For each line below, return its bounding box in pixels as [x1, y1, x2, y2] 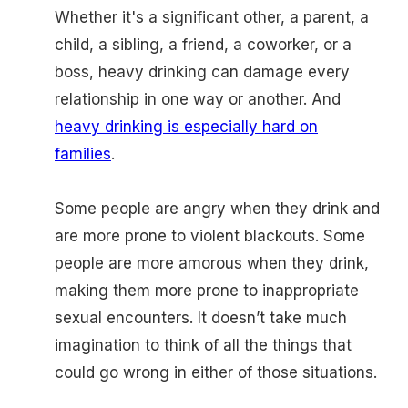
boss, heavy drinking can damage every [55, 63, 350, 82]
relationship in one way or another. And [55, 90, 341, 109]
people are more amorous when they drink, [55, 254, 369, 273]
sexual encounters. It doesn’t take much [55, 309, 347, 328]
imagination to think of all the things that [55, 336, 352, 355]
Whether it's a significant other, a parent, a [55, 8, 369, 27]
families [55, 145, 111, 164]
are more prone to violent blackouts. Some [55, 227, 365, 246]
